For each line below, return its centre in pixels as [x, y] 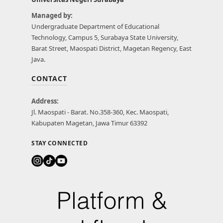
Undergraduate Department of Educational [95, 27]
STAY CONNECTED [59, 143]
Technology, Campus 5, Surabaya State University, [105, 38]
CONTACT [49, 79]
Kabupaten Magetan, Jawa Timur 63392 [89, 123]
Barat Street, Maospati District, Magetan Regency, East [111, 49]
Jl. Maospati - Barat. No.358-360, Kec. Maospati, [100, 112]
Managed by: [52, 16]
